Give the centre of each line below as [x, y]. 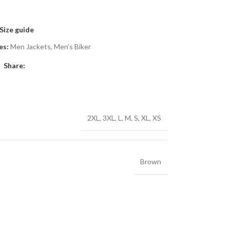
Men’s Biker [72, 46]
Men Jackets [30, 46]
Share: [14, 65]
